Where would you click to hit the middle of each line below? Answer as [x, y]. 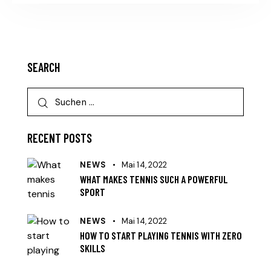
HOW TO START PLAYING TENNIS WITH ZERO [161, 235]
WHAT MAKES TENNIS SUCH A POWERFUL [154, 179]
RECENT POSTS [60, 138]
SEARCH [44, 67]
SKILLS [93, 248]
